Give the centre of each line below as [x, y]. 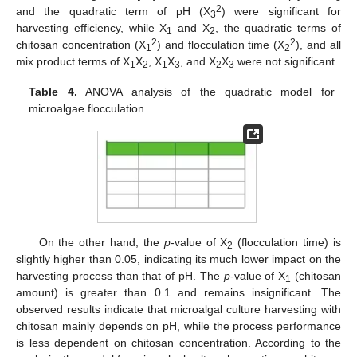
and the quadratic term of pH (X [113, 11]
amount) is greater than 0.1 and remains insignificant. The [178, 292]
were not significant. [286, 61]
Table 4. [53, 92]
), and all [318, 44]
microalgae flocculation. [88, 109]
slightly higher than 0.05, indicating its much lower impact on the [178, 259]
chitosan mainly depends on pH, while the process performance [178, 326]
